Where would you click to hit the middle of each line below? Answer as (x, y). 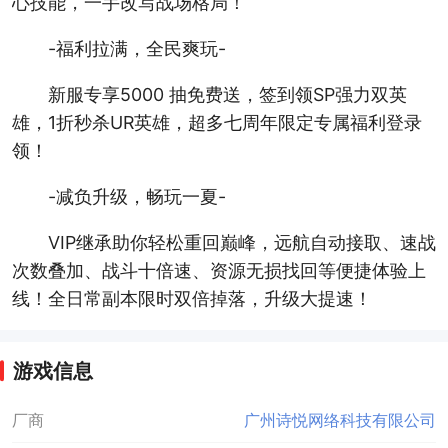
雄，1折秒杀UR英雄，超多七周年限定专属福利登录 (216, 122)
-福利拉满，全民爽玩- (136, 48)
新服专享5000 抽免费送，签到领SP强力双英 (227, 94)
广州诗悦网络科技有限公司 (340, 420)
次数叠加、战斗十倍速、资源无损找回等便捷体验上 (218, 270)
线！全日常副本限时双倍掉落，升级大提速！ (191, 298)
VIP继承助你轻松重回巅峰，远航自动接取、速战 (241, 242)
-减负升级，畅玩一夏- (136, 196)
